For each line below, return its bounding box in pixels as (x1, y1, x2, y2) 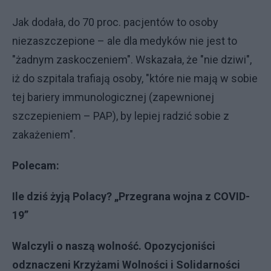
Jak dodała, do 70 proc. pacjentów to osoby (12, 16, 218, 28)
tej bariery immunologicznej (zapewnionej (12, 91, 214, 103)
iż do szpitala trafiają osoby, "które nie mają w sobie (12, 72, 258, 85)
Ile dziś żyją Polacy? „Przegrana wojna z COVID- (12, 190, 250, 203)
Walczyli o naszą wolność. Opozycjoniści (12, 240, 215, 252)
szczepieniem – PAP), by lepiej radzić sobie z (12, 109, 229, 122)
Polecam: (12, 159, 59, 172)
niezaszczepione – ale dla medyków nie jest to (12, 34, 237, 47)
